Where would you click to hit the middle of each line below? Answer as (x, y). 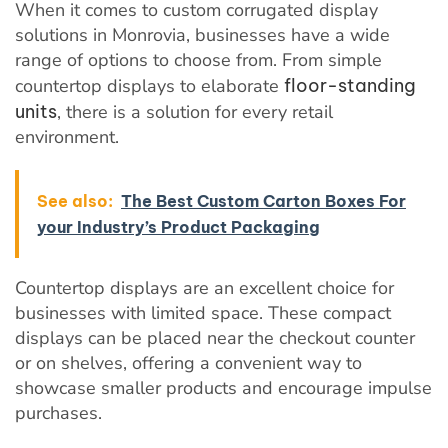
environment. (67, 136)
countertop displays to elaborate (149, 85)
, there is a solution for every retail (195, 111)
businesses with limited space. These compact (203, 312)
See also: (75, 200)
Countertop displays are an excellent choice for (204, 287)
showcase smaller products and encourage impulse (223, 387)
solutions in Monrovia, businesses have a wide (202, 34)
